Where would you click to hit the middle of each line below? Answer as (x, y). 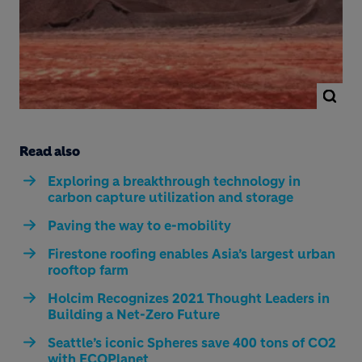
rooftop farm (88, 269)
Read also (50, 151)
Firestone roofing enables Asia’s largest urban (192, 253)
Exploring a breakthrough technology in (174, 181)
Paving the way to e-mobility (139, 225)
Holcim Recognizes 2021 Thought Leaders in (189, 298)
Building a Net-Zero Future (134, 314)
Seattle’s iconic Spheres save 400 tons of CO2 (192, 342)
